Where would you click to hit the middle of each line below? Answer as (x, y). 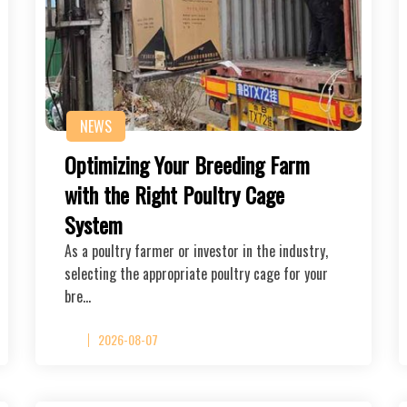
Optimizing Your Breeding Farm (187, 164)
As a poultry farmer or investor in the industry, (196, 250)
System (94, 224)
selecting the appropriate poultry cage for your (196, 273)
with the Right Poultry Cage (174, 194)
